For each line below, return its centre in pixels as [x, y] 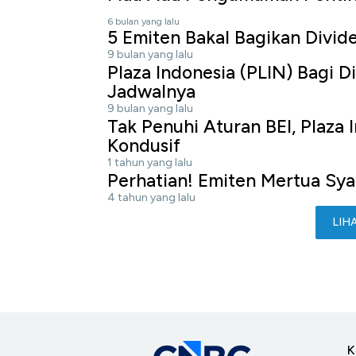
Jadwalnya [151, 91]
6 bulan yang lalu [143, 21]
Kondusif [144, 145]
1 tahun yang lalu [150, 162]
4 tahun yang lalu [151, 197]
